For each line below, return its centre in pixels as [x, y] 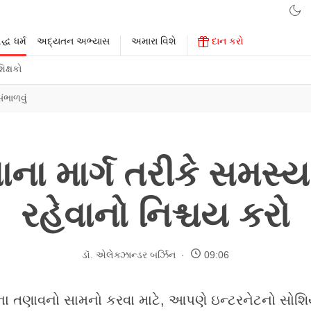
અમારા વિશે [154, 41]
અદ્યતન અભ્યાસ [73, 41]
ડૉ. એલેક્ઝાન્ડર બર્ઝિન [129, 254]
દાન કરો [226, 41]
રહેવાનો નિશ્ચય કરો [155, 215]
